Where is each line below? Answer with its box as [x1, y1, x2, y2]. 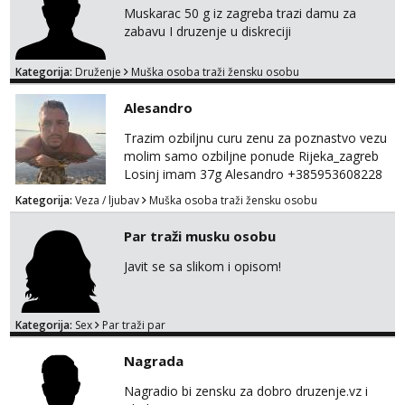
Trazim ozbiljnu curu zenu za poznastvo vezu [124, 129, 387, 146]
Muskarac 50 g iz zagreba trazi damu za [124, 5, 356, 22]
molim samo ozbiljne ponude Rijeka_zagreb [124, 147, 379, 165]
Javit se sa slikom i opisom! [124, 258, 281, 275]
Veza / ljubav [75, 193, 139, 208]
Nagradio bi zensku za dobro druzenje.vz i [124, 382, 368, 400]
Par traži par [102, 317, 165, 333]
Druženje [75, 64, 121, 80]
